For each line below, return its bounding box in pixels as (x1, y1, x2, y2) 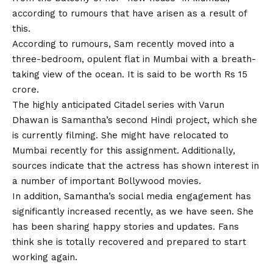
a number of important (12, 175, 115, 187)
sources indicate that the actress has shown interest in (12, 160, 259, 172)
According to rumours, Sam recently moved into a (12, 38, 235, 50)
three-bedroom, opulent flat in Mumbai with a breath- (12, 54, 256, 65)
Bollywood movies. (115, 175, 201, 187)
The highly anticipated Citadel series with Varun (12, 99, 224, 111)
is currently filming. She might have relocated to (12, 130, 229, 141)
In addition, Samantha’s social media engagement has (12, 191, 251, 202)
